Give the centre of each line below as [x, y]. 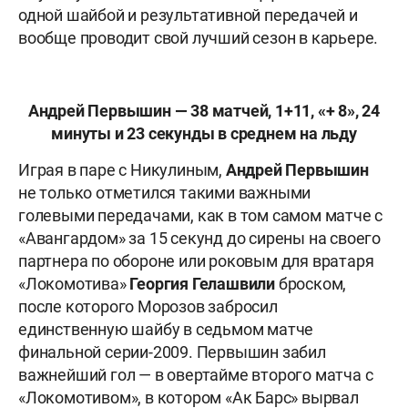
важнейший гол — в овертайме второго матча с [196, 375]
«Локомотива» [74, 284]
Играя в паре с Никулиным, [122, 170]
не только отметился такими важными [165, 193]
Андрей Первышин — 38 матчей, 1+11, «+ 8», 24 [204, 111]
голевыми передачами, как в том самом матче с [201, 216]
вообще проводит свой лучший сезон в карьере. [199, 38]
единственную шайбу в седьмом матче [166, 330]
